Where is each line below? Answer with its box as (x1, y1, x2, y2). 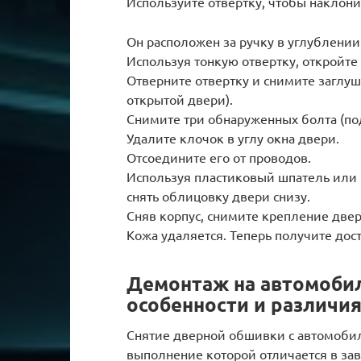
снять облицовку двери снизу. (127, 187, 310, 204)
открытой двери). (127, 90, 233, 107)
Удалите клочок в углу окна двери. (127, 129, 339, 146)
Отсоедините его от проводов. (127, 148, 311, 165)
